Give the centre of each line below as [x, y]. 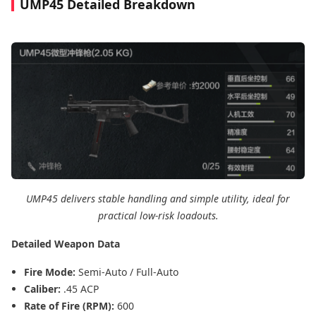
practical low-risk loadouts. [158, 216]
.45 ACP [81, 289]
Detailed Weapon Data [66, 244]
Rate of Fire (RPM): [71, 306]
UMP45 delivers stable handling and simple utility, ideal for [158, 199]
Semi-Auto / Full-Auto [128, 272]
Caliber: [44, 289]
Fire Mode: [51, 272]
